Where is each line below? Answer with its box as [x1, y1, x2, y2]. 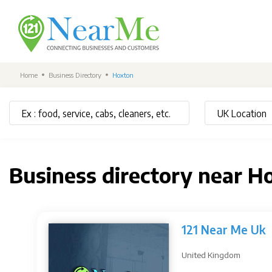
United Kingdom [182, 250, 240, 260]
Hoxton [112, 70, 134, 80]
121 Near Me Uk [182, 222, 265, 237]
